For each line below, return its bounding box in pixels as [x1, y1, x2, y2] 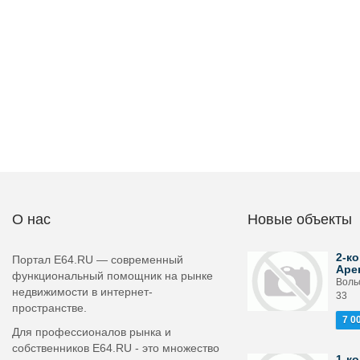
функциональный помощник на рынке [12, 269, 213, 282]
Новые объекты [247, 211, 352, 227]
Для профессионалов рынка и [12, 325, 171, 338]
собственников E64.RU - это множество [12, 342, 219, 354]
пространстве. [12, 301, 87, 314]
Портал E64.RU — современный [12, 253, 183, 266]
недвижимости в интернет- [12, 285, 153, 298]
